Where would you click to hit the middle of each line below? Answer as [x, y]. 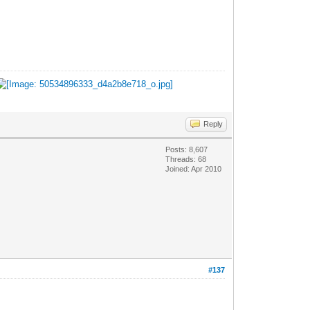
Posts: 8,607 [187, 150]
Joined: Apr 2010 [194, 169]
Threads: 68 [186, 159]
